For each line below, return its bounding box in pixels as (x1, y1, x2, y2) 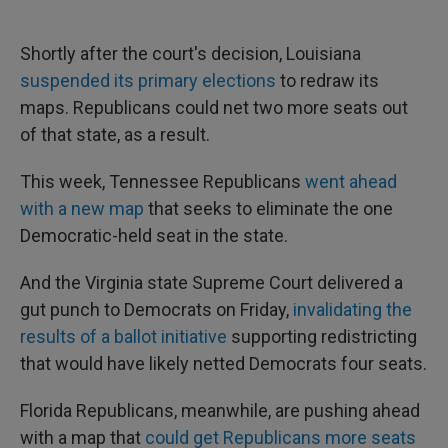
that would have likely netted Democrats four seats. (20, 353, 427, 374)
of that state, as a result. (20, 124, 210, 145)
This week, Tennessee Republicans (20, 171, 305, 192)
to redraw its (276, 70, 379, 91)
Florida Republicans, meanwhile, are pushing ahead (20, 400, 420, 421)
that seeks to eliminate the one (144, 198, 393, 219)
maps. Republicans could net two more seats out (20, 97, 408, 118)
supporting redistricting (227, 326, 417, 347)
